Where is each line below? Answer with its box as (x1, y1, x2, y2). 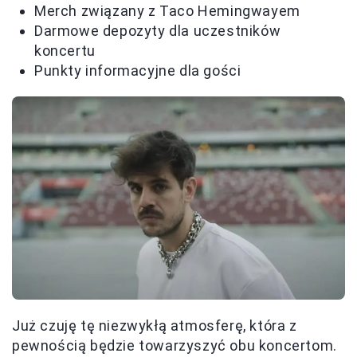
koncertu (34, 42, 96, 60)
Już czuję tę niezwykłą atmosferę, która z (12, 316, 297, 334)
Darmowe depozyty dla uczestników (34, 22, 281, 40)
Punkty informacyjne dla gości (34, 62, 241, 80)
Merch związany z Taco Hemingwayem (34, 2, 300, 20)
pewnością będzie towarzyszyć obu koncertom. (12, 336, 337, 354)
